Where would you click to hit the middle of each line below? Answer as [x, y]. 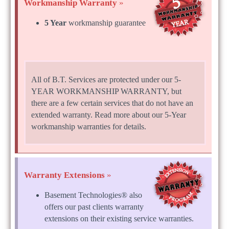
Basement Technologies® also [94, 195]
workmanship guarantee [106, 23]
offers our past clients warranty [94, 207]
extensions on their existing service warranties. [119, 218]
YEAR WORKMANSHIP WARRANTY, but [106, 91]
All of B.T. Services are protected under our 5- [106, 79]
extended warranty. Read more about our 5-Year [108, 114]
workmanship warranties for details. [88, 126]
